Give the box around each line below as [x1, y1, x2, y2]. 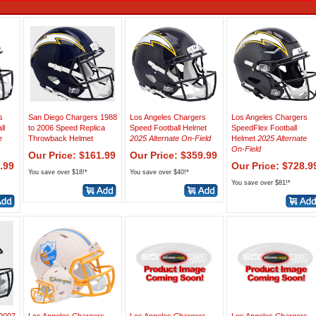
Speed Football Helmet [130, 123, 207, 132]
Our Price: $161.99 [28, 150, 116, 161]
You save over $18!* [28, 169, 87, 176]
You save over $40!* [130, 169, 189, 176]
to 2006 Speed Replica [28, 123, 105, 132]
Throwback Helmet [28, 134, 93, 142]
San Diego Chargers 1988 [28, 113, 117, 121]
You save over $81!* [231, 179, 291, 186]
